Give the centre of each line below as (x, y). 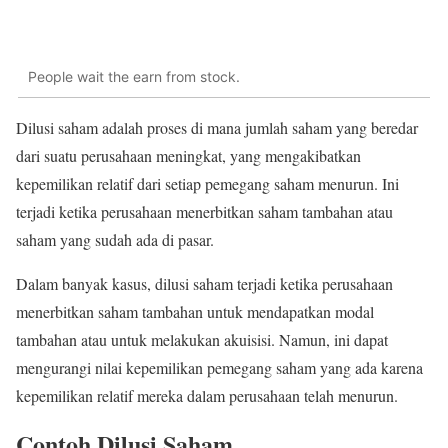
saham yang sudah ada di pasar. (115, 240)
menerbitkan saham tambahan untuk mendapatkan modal (195, 312)
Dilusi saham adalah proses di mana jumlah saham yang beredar (217, 128)
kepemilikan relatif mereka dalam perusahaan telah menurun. (207, 396)
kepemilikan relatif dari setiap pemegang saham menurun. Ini (207, 184)
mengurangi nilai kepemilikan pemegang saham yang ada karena (219, 368)
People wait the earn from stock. (134, 76)
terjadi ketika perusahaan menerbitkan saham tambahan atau (204, 212)
